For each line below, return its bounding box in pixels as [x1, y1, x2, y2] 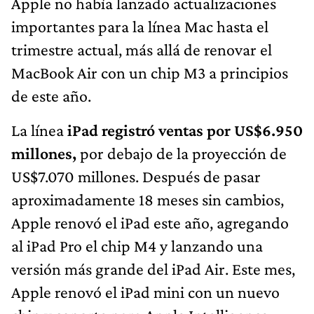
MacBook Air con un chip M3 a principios [11, 63, 288, 83]
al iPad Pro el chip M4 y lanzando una [11, 236, 263, 256]
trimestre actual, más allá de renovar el [11, 40, 272, 60]
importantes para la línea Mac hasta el [11, 17, 268, 36]
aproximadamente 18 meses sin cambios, [11, 190, 284, 210]
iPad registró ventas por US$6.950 [67, 121, 303, 140]
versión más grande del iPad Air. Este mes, [11, 259, 295, 279]
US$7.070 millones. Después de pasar [11, 167, 261, 186]
